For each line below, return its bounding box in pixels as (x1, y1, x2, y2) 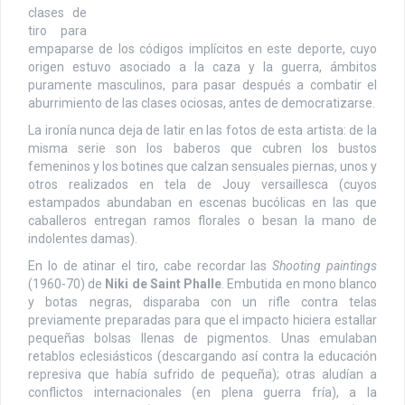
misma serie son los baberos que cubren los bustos (28, 140, 377, 155)
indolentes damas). (28, 231, 137, 246)
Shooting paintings (272, 258, 378, 273)
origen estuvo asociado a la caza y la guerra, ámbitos (28, 59, 377, 74)
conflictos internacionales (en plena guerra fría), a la (28, 384, 377, 400)
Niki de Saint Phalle (105, 276, 222, 291)
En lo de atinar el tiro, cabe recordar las (28, 258, 273, 273)
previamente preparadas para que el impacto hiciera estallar (28, 312, 377, 327)
